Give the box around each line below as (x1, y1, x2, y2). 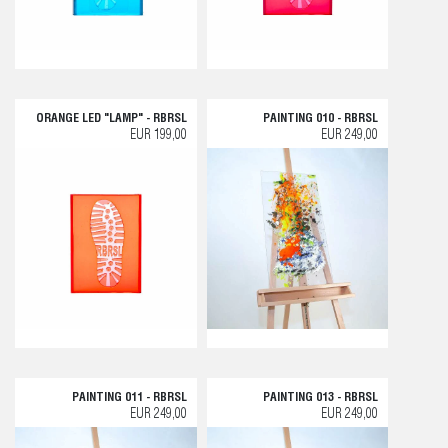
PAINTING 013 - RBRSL (263, 392, 378, 404)
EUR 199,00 (129, 128, 187, 143)
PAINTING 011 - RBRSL (71, 392, 187, 404)
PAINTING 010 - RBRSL (263, 112, 378, 125)
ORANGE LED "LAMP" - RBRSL (35, 112, 187, 125)
